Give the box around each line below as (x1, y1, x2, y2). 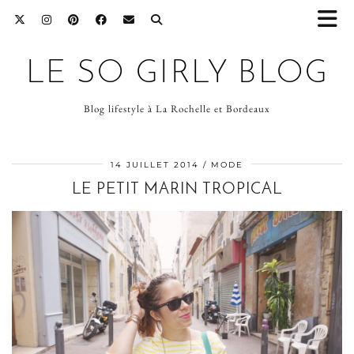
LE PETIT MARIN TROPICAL (72, 182, 282, 198)
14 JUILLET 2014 (111, 160, 199, 170)
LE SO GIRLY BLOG (25, 58, 329, 90)
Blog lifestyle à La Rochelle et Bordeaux (84, 102, 270, 115)
